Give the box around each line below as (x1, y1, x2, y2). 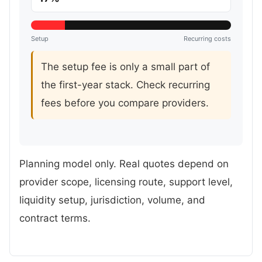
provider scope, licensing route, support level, (19, 176, 233, 188)
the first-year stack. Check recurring (41, 78, 210, 91)
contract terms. (19, 212, 91, 225)
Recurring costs (184, 34, 231, 43)
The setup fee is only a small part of (41, 60, 210, 73)
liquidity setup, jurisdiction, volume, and (19, 194, 205, 206)
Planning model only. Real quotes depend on (19, 158, 229, 170)
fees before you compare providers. (41, 96, 209, 109)
